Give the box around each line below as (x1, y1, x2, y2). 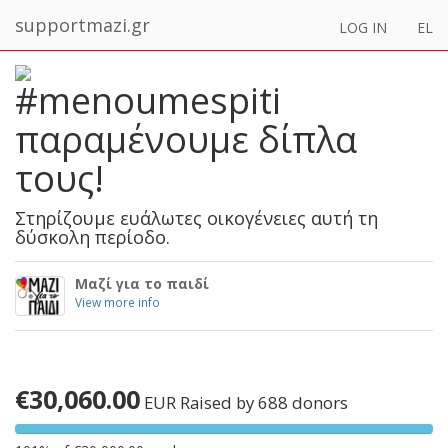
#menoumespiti (15, 76, 281, 125)
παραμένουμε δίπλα (15, 115, 357, 164)
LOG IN (339, 17, 387, 37)
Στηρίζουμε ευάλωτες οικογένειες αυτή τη (15, 205, 378, 230)
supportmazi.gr (15, 13, 150, 37)
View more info (75, 293, 160, 310)
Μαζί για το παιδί (75, 273, 209, 293)
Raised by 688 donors (180, 390, 348, 414)
